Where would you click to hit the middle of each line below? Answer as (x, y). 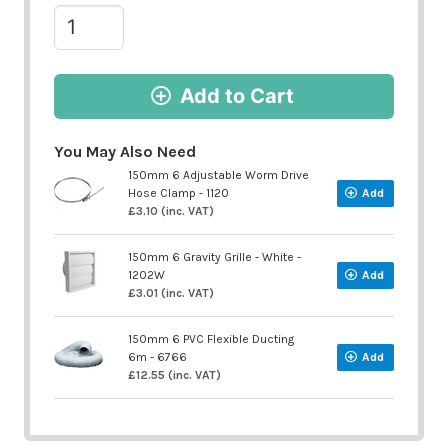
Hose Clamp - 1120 (178, 193)
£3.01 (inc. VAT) (171, 293)
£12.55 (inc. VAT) (174, 375)
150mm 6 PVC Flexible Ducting (211, 339)
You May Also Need (125, 151)
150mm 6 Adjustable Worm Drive (218, 175)
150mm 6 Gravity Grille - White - (214, 257)
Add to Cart (236, 96)
